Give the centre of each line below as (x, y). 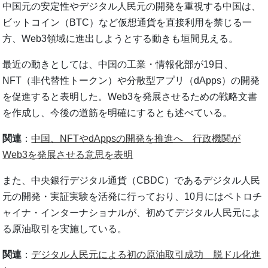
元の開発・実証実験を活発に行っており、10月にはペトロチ (133, 197)
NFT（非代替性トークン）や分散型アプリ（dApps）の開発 (131, 81)
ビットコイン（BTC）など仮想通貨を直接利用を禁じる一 (127, 23)
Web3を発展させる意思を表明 (68, 155)
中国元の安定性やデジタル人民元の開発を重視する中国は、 (132, 7)
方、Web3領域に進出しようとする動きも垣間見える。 (121, 39)
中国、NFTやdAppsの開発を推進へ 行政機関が (136, 139)
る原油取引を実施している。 (65, 229)
